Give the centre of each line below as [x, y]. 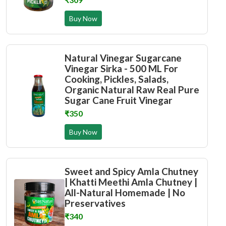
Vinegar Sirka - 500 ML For [121, 68]
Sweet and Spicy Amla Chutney [131, 171]
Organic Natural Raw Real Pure [132, 90]
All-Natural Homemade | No [125, 192]
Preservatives [95, 203]
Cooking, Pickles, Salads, [117, 79]
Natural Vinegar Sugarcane [123, 58]
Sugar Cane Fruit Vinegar [119, 100]
